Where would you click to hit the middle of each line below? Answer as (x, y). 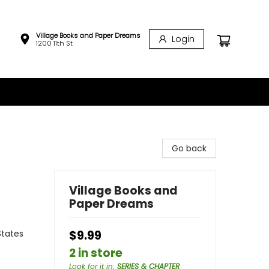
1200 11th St (54, 43)
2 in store (96, 253)
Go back (189, 148)
